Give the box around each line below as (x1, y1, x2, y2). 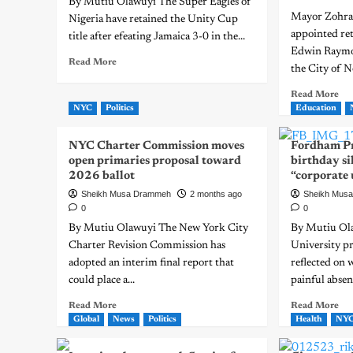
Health (295, 315, 323, 324)
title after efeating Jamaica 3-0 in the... (69, 32, 245, 43)
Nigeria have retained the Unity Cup (69, 14, 238, 25)
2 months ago (190, 189, 242, 199)
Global (73, 315, 99, 324)
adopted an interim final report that (69, 258, 234, 269)
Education (295, 104, 337, 113)
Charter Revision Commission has (69, 240, 225, 251)
